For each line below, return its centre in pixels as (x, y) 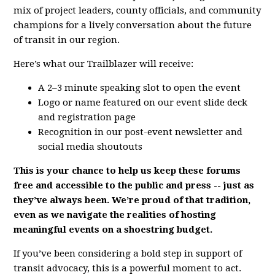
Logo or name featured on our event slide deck (143, 103)
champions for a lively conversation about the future (133, 25)
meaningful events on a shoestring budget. (113, 230)
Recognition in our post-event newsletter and (141, 132)
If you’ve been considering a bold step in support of (128, 254)
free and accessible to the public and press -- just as (134, 186)
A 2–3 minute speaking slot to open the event (140, 88)
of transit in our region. (67, 40)
